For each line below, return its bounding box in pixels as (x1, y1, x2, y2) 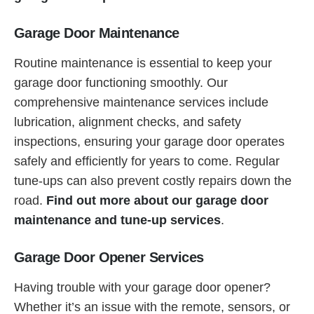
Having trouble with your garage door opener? (14, 280, 271, 294)
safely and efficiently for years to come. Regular (14, 153, 280, 168)
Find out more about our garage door (46, 193, 268, 207)
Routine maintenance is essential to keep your (14, 55, 272, 70)
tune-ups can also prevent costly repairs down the (14, 173, 292, 188)
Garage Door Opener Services (14, 249, 204, 265)
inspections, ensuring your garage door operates (14, 134, 285, 149)
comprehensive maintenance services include (14, 95, 268, 109)
